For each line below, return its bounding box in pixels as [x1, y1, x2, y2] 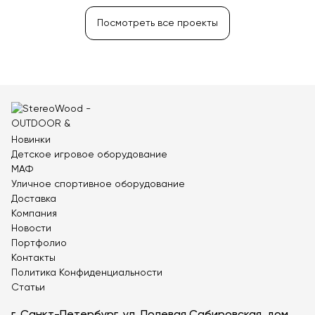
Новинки [11, 135, 51, 146]
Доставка [11, 194, 56, 205]
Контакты [11, 253, 56, 264]
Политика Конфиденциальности [11, 268, 162, 278]
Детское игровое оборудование [11, 150, 167, 160]
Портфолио [11, 238, 67, 249]
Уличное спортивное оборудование [11, 179, 185, 190]
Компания [11, 209, 57, 219]
